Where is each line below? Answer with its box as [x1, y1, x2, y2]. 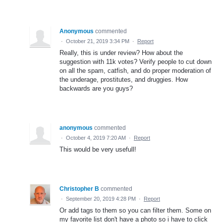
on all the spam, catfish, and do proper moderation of [59, 66, 211, 74]
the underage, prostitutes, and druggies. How [59, 75, 188, 83]
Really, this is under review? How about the [59, 49, 183, 56]
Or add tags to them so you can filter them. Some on [59, 206, 211, 214]
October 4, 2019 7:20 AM [66, 134, 126, 141]
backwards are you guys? [59, 84, 133, 92]
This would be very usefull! [59, 145, 136, 153]
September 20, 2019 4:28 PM [66, 195, 136, 202]
